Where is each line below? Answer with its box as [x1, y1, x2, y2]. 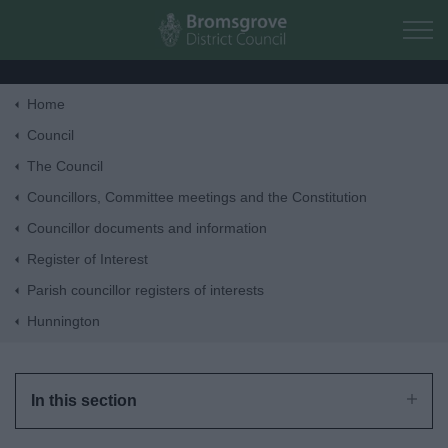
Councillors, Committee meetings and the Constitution [27, 189, 367, 205]
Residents [188, 179, 260, 196]
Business [191, 234, 257, 251]
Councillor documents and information [27, 220, 267, 236]
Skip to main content [222, 12, 367, 29]
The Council [27, 158, 103, 174]
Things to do [180, 344, 268, 361]
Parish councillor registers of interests [27, 282, 264, 298]
